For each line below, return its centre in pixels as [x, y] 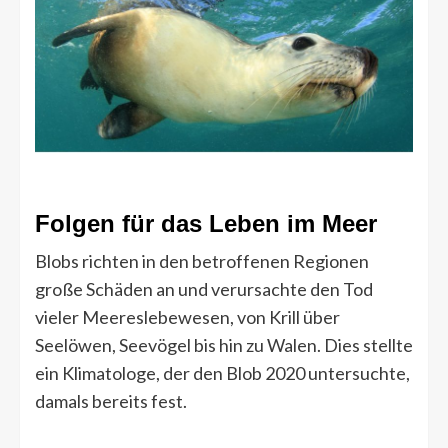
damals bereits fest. [111, 400]
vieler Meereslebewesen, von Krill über [187, 316]
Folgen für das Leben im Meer [206, 223]
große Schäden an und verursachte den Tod [204, 288]
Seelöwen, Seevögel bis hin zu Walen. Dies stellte [224, 344]
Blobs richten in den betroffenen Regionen [202, 260]
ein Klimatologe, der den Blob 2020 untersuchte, [222, 372]
